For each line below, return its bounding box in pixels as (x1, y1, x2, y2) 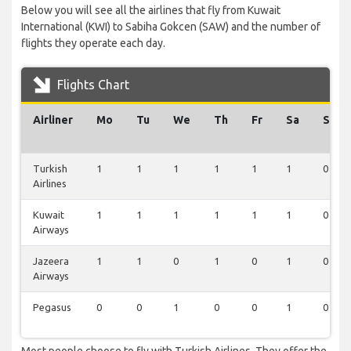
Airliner (33, 114, 73, 127)
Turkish (33, 163, 67, 175)
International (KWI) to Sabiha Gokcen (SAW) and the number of (21, 20, 320, 34)
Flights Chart (54, 78, 129, 92)
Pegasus (33, 302, 71, 313)
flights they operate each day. (21, 37, 165, 50)
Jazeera (33, 255, 69, 267)
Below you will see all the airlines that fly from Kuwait (21, 4, 280, 17)
